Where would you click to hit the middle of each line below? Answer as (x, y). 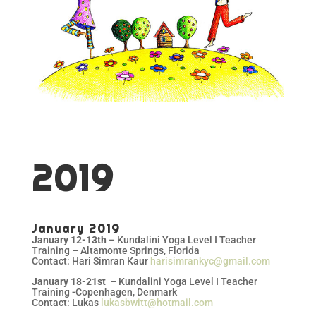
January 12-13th (69, 239)
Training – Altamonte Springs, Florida (115, 250)
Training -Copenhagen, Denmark (104, 292)
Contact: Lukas (66, 302)
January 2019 (76, 229)
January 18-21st (71, 281)
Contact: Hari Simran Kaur (91, 261)
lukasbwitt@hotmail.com (157, 302)
